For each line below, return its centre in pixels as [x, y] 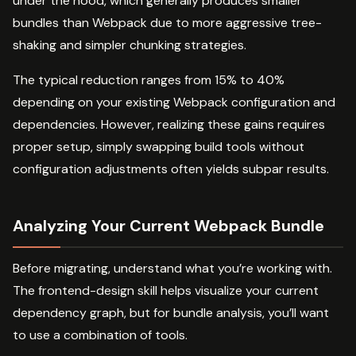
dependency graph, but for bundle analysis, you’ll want [171, 312]
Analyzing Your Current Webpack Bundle [168, 225]
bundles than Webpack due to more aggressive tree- [167, 22]
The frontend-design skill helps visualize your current [166, 290]
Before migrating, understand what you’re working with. [172, 268]
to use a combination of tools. [100, 335]
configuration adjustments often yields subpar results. [171, 168]
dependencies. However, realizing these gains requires [169, 124]
